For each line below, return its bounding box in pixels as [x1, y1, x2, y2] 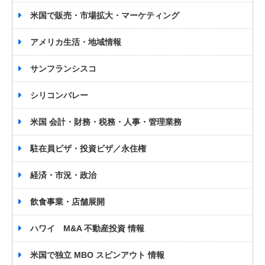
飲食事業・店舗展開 [30, 197, 105, 207]
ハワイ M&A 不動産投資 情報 [30, 224, 144, 234]
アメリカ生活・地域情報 [30, 37, 121, 47]
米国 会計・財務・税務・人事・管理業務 [30, 117, 182, 127]
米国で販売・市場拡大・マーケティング [30, 11, 179, 21]
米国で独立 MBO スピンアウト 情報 [30, 250, 164, 260]
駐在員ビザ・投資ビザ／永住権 [30, 144, 146, 154]
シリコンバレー [30, 91, 88, 101]
